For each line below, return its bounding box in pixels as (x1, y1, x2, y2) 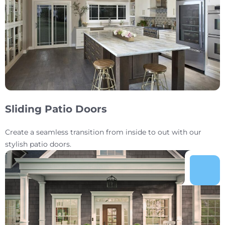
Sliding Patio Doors (5, 103, 107, 116)
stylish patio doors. (5, 140, 71, 149)
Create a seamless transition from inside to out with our (5, 128, 201, 137)
